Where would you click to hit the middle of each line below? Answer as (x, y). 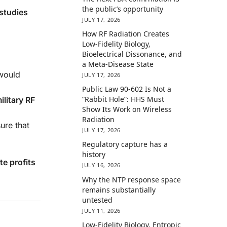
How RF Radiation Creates (126, 34)
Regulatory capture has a (125, 144)
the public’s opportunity (123, 9)
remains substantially (119, 190)
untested (98, 200)
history (94, 155)
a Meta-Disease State (118, 64)
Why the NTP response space (132, 179)
